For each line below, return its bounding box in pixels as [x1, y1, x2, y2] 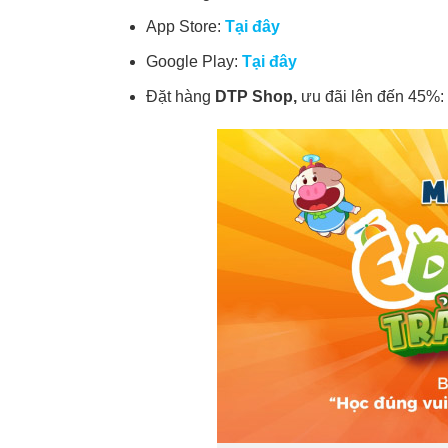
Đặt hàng [146, 87, 216, 105]
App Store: [146, 18, 226, 36]
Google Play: [146, 53, 243, 71]
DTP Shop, [215, 87, 302, 105]
